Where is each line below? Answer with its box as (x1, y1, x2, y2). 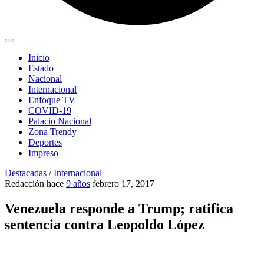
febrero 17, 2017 (93, 179, 154, 189)
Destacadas (5, 168, 47, 179)
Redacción (5, 179, 44, 189)
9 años (66, 179, 90, 189)
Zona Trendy (28, 127, 77, 137)
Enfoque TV (28, 95, 75, 105)
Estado (28, 63, 54, 74)
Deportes (28, 137, 62, 148)
